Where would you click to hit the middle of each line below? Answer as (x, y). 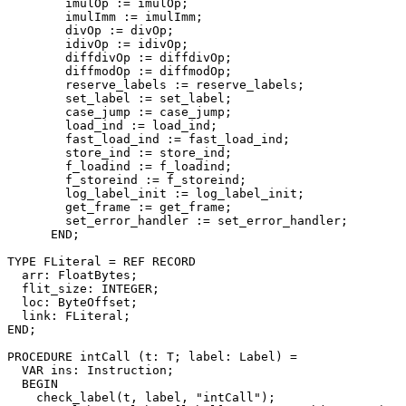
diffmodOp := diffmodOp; (120, 71)
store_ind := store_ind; (120, 152)
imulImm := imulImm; (105, 16)
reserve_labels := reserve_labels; (156, 84)
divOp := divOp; (91, 30)
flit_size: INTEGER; (83, 288)
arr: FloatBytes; (72, 275)
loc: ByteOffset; (72, 302)
